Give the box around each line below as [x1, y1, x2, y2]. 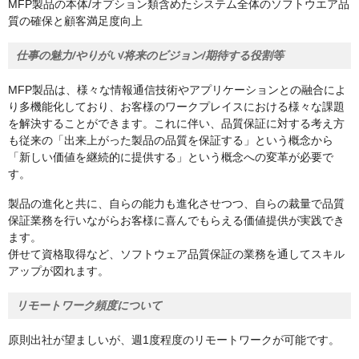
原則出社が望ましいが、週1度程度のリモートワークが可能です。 [8, 333, 340, 347]
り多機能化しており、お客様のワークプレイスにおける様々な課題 [8, 100, 345, 114]
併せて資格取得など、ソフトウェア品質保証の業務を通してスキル [8, 248, 345, 261]
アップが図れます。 [8, 264, 109, 278]
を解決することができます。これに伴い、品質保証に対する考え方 [8, 117, 345, 131]
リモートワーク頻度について [16, 299, 162, 313]
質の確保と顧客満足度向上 [8, 14, 143, 28]
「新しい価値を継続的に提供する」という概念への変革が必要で [8, 151, 333, 164]
